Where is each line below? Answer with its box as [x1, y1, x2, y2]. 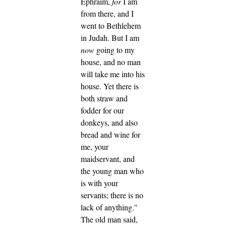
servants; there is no [81, 190, 143, 201]
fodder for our [81, 105, 124, 116]
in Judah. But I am [81, 32, 139, 43]
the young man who [81, 165, 144, 177]
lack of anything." [81, 202, 138, 213]
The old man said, [81, 214, 138, 225]
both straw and [81, 93, 128, 104]
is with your [81, 178, 118, 189]
